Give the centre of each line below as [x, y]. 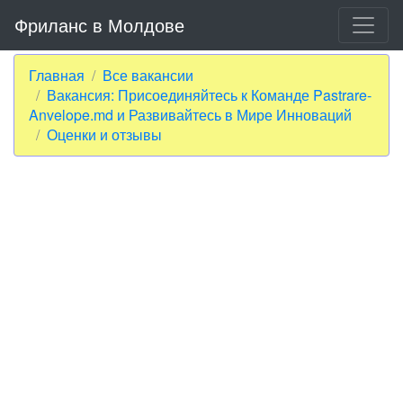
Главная [57, 75]
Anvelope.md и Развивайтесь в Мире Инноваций [190, 115]
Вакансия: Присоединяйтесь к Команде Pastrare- [209, 95]
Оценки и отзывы [104, 134]
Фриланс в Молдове [99, 25]
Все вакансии [148, 75]
